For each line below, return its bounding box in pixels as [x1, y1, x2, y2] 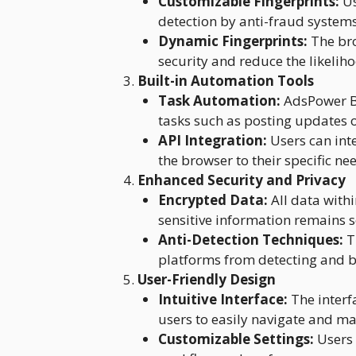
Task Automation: [157, 91, 281, 110]
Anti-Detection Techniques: [157, 230, 343, 249]
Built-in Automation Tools [137, 71, 314, 90]
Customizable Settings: [157, 329, 314, 348]
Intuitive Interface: [157, 289, 288, 308]
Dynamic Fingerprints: [157, 31, 308, 50]
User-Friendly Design [137, 269, 276, 288]
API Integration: [157, 130, 267, 149]
